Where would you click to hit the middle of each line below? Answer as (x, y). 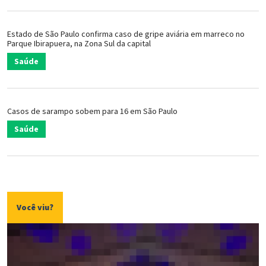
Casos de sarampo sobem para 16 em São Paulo (92, 111)
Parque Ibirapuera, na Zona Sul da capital (79, 43)
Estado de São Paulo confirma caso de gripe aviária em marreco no (126, 34)
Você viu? (35, 207)
